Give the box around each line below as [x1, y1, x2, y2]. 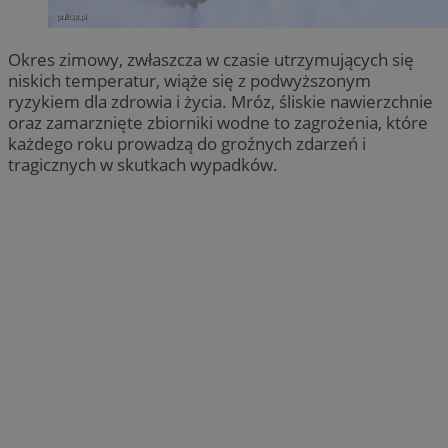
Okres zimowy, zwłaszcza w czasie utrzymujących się [8, 47, 414, 71]
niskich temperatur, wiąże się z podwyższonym [8, 68, 371, 92]
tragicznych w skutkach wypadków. [8, 152, 278, 176]
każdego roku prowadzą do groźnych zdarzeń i [8, 131, 366, 155]
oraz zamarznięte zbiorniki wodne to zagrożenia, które [8, 110, 428, 134]
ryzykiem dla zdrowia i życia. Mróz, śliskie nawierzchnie [8, 89, 433, 113]
